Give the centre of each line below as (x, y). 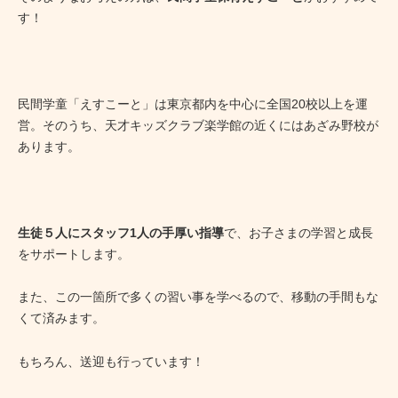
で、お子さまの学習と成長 (298, 232)
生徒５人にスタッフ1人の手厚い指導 (121, 232)
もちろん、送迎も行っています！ (111, 361)
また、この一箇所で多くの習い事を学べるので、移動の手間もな (198, 297)
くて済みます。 (61, 318)
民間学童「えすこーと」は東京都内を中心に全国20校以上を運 (193, 103)
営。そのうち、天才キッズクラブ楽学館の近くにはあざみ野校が (198, 125)
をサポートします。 (74, 254)
